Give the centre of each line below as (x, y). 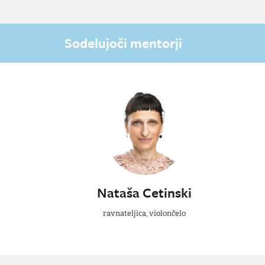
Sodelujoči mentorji (123, 43)
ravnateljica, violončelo (144, 213)
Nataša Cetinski (144, 192)
